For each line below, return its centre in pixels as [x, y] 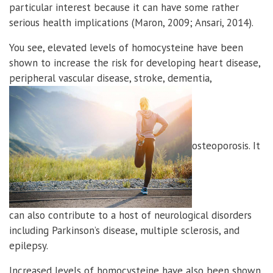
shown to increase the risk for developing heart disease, [135, 62]
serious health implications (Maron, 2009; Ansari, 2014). [131, 22]
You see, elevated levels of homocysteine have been [126, 47]
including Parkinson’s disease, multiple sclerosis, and [124, 230]
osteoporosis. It [226, 145]
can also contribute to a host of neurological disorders [130, 215]
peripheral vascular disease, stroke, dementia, [110, 78]
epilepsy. [29, 245]
